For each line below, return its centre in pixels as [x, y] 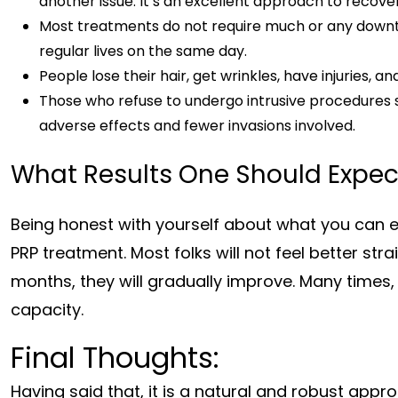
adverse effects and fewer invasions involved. [197, 125]
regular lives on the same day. [143, 51]
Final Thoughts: [115, 357]
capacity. [49, 309]
